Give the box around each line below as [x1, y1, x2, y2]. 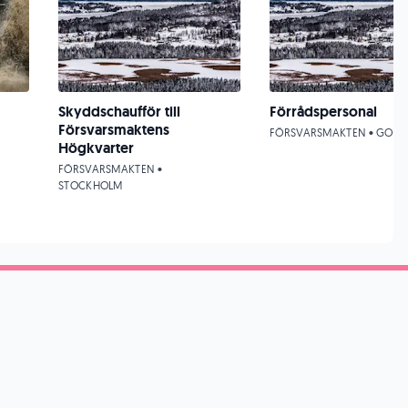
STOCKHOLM [58, 178, 123, 192]
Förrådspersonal [270, 102, 377, 121]
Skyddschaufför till [58, 102, 180, 121]
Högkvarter [58, 138, 134, 158]
